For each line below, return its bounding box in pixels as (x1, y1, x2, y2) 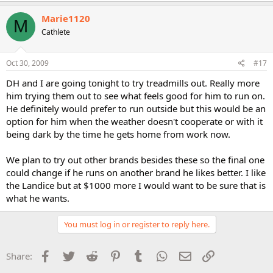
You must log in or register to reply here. (63, 219, 210, 230)
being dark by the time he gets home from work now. (6, 128, 230, 140)
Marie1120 (41, 12, 90, 24)
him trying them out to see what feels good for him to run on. (6, 90, 265, 102)
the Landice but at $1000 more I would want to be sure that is (6, 179, 266, 191)
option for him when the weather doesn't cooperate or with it (6, 115, 263, 127)
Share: (6, 250, 32, 262)
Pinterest (122, 249, 160, 261)
